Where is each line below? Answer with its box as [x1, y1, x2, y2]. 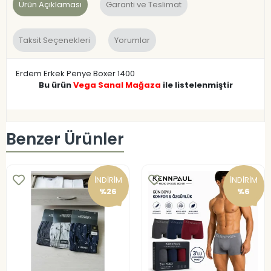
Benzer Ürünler [6, 128, 124, 151]
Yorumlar [114, 34, 150, 46]
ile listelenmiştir [160, 79, 233, 91]
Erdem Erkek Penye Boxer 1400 [16, 67, 135, 79]
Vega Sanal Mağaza [73, 79, 161, 91]
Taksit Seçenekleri [19, 34, 90, 46]
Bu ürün [38, 79, 73, 91]
